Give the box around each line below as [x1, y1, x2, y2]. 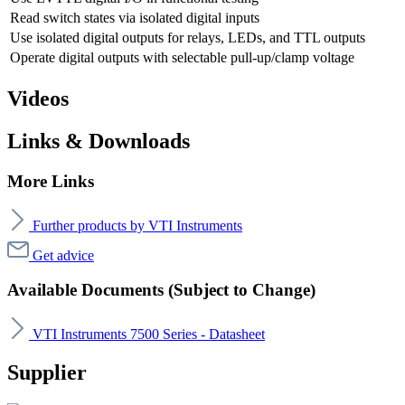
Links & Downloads [7, 129, 190, 153]
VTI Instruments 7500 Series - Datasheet [33, 326, 265, 343]
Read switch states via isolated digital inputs [10, 10, 259, 26]
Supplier [7, 360, 87, 384]
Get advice [33, 247, 94, 263]
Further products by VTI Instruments [33, 217, 242, 233]
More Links [7, 171, 94, 191]
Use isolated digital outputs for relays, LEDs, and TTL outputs [10, 30, 365, 46]
